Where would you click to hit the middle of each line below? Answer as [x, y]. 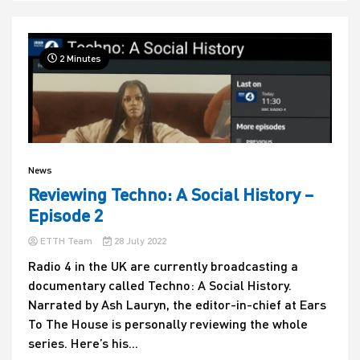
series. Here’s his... [83, 343]
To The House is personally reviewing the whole [168, 324]
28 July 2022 [139, 241]
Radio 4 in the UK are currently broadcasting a [163, 266]
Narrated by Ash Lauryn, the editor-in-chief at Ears [177, 305]
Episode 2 [66, 215]
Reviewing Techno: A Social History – [171, 194]
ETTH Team [66, 241]
